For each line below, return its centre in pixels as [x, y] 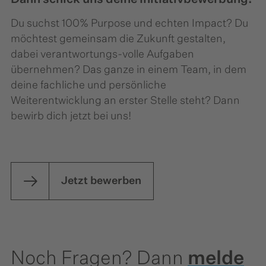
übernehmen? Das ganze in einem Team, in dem [129, 70]
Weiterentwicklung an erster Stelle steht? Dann [125, 101]
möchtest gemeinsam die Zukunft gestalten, [118, 39]
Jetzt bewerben [101, 181]
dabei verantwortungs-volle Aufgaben [102, 55]
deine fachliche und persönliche [88, 86]
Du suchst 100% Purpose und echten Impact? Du [129, 24]
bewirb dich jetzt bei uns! [72, 117]
